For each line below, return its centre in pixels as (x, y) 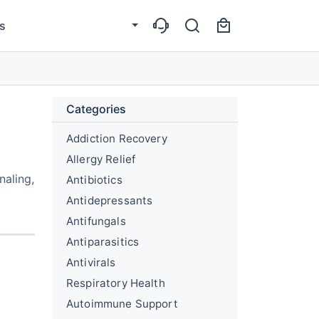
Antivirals (91, 262)
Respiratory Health (116, 283)
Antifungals (96, 221)
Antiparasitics (103, 242)
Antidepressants (110, 200)
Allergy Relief (101, 159)
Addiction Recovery (117, 138)
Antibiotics (94, 180)
